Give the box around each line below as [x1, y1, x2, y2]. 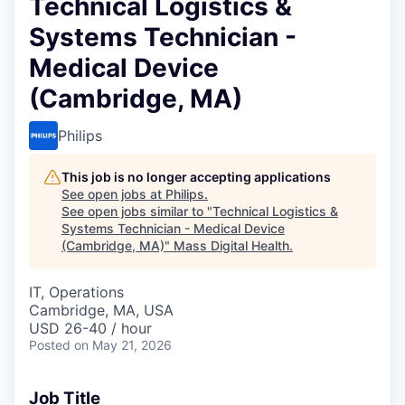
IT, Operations [29, 282, 124, 301]
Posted [29, 336, 71, 353]
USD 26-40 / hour [29, 318, 152, 337]
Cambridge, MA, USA [29, 300, 174, 319]
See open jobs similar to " [61, 202, 212, 219]
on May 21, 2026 [74, 336, 172, 353]
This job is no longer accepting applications [61, 168, 331, 184]
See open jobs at [61, 185, 165, 202]
